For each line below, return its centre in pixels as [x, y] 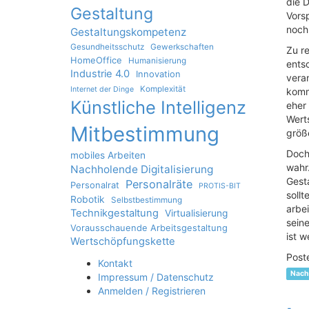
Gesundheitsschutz [107, 47]
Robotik [88, 199]
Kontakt [115, 263]
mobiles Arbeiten [108, 155]
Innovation [158, 74]
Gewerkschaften [182, 47]
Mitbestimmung [145, 134]
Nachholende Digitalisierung [142, 169]
